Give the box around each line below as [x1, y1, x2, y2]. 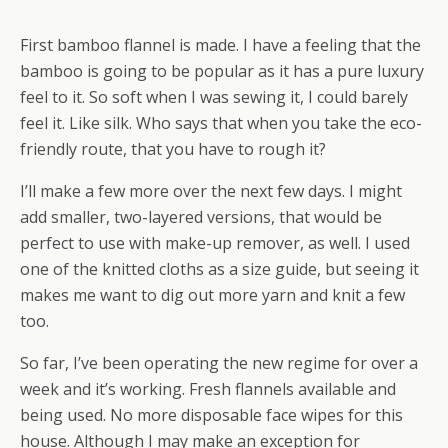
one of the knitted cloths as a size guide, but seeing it [20, 257, 419, 280]
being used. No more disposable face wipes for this [20, 403, 403, 426]
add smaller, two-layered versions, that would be [20, 205, 382, 228]
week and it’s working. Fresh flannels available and [20, 377, 396, 400]
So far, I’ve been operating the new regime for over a [20, 351, 418, 374]
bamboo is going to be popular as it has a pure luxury [20, 59, 424, 82]
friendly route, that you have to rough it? [20, 137, 326, 160]
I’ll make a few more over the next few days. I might [20, 179, 402, 202]
